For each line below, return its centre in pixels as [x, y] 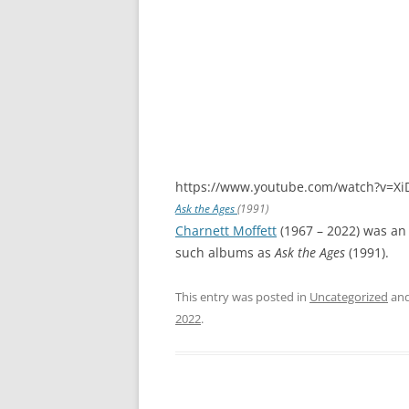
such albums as [225, 252]
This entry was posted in [242, 296]
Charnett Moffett [226, 230]
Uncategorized [349, 296]
